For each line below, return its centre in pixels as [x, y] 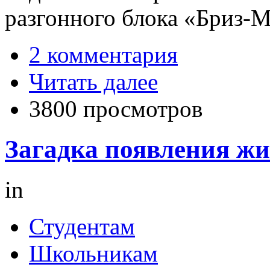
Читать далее [93, 82]
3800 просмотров [116, 109]
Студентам [82, 226]
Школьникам [93, 253]
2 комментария [103, 55]
